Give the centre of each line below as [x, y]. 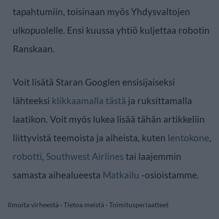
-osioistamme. [169, 175]
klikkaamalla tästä [89, 100]
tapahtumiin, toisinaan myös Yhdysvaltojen [101, 11]
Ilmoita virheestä [33, 204]
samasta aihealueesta [58, 175]
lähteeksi [32, 100]
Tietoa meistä [84, 204]
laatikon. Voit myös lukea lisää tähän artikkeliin [109, 119]
